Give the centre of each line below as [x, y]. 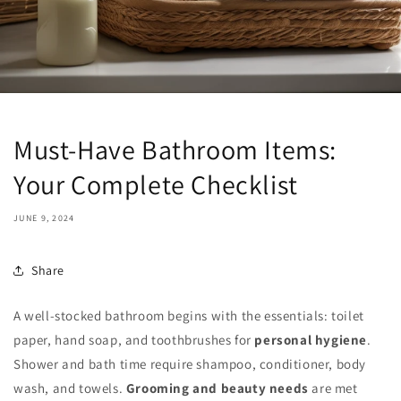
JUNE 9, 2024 [44, 218]
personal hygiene [311, 340]
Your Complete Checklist [156, 184]
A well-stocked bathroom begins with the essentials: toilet [189, 316]
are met [333, 388]
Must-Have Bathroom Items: [175, 149]
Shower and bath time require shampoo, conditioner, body [190, 364]
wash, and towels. [70, 388]
